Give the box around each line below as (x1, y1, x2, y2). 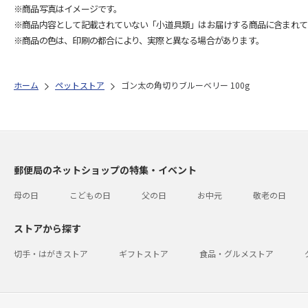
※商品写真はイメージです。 (14, 2, 122, 15)
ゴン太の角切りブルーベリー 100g (121, 79, 250, 91)
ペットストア (55, 79, 104, 91)
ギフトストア (119, 247, 168, 259)
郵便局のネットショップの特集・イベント (14, 163, 197, 177)
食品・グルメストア (199, 247, 274, 259)
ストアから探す (14, 221, 81, 235)
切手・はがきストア (14, 247, 88, 259)
